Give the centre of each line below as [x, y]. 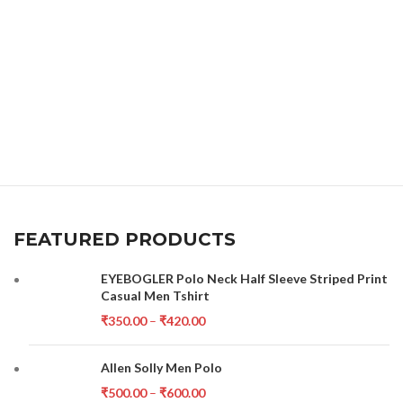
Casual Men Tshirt [156, 296]
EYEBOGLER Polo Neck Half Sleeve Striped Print [245, 278]
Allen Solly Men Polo [162, 367]
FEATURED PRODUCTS [125, 239]
